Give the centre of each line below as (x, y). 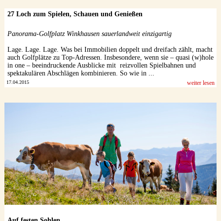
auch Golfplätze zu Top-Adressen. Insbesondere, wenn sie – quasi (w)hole (110, 58)
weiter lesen (201, 83)
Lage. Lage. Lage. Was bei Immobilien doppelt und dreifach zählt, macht (110, 50)
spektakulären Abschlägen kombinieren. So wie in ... (81, 74)
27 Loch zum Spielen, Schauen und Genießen (75, 14)
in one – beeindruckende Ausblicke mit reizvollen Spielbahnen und (101, 66)
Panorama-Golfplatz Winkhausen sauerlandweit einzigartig (89, 34)
